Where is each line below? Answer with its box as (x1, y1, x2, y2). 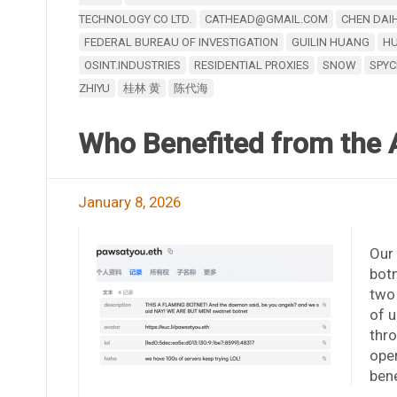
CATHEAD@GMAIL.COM (204, 12, 328, 26)
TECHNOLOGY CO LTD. (78, 12, 191, 26)
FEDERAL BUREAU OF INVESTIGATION (83, 35, 278, 49)
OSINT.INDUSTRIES (83, 58, 181, 72)
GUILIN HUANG (291, 35, 370, 49)
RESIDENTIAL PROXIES (193, 58, 309, 72)
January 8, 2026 (77, 192, 181, 211)
